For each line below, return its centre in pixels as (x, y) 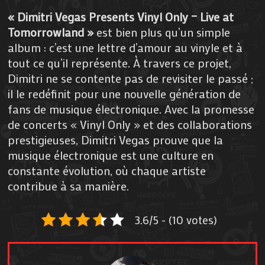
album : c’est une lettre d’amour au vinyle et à (125, 47)
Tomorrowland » (51, 32)
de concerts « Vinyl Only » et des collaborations (130, 124)
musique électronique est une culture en (111, 155)
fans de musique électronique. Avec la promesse (131, 109)
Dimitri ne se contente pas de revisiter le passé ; (131, 78)
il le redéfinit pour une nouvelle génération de (125, 93)
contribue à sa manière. (69, 185)
